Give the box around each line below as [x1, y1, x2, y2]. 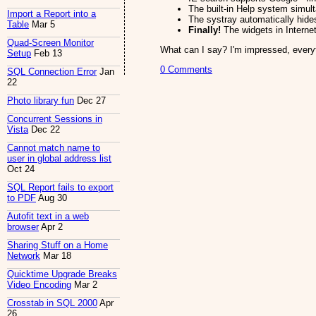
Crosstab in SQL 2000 [7, 298, 97, 309]
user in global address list [7, 153, 111, 164]
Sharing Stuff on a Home [7, 240, 108, 251]
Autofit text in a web [7, 211, 89, 222]
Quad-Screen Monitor [7, 37, 94, 49]
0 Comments [160, 64, 212, 75]
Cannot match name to [7, 142, 100, 154]
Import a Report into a [7, 8, 96, 20]
